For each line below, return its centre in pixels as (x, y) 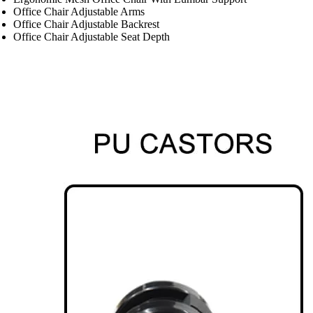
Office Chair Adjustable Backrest (87, 24)
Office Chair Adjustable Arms (79, 12)
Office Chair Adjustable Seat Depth (92, 37)
